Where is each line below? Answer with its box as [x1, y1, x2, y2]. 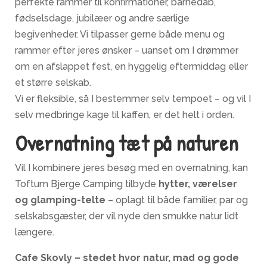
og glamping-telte [15, 194, 105, 206]
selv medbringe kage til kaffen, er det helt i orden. [15, 109, 234, 121]
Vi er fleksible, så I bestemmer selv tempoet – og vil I [15, 93, 251, 105]
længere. [15, 226, 54, 238]
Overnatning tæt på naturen [15, 128, 238, 158]
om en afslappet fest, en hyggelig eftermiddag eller [15, 61, 248, 73]
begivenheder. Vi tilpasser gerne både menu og [15, 29, 225, 41]
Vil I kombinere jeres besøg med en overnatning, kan [15, 162, 248, 174]
